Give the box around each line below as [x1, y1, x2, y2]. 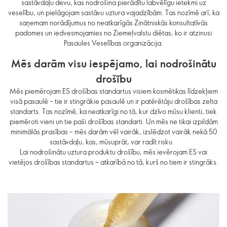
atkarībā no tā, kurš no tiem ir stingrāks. [99, 157, 218, 167]
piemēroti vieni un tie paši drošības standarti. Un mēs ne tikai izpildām [9, 116, 218, 126]
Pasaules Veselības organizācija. [64, 37, 163, 48]
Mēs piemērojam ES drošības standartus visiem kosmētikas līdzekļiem [9, 86, 218, 96]
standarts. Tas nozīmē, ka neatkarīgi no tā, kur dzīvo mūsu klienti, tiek [10, 106, 217, 116]
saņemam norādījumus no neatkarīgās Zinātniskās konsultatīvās [19, 17, 208, 27]
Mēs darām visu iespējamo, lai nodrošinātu [11, 55, 216, 70]
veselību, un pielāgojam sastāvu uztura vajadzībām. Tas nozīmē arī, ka [8, 7, 219, 17]
